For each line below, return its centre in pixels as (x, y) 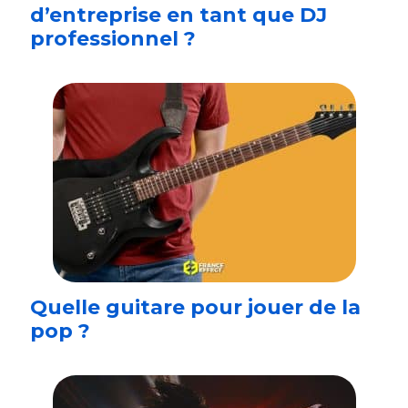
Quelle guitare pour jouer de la (195, 307)
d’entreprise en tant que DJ (178, 15)
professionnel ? (113, 38)
